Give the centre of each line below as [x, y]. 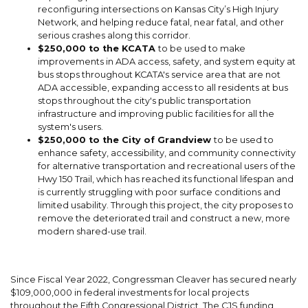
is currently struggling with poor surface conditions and [159, 192]
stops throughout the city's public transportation [144, 101]
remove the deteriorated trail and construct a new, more [164, 219]
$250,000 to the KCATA [98, 49]
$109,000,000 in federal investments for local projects [130, 293]
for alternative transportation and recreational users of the [167, 166]
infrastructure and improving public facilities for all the [156, 114]
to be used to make [202, 49]
